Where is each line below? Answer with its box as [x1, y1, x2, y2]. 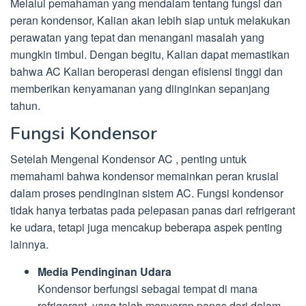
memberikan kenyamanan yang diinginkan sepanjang [10, 80, 270, 96]
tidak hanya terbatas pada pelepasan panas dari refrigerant [10, 201, 295, 218]
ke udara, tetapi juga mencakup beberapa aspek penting [10, 219, 282, 235]
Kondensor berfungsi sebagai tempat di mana [38, 280, 258, 296]
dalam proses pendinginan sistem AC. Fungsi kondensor [10, 184, 283, 201]
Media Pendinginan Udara [38, 263, 171, 279]
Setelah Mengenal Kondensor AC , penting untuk [10, 150, 247, 167]
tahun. [10, 97, 40, 113]
